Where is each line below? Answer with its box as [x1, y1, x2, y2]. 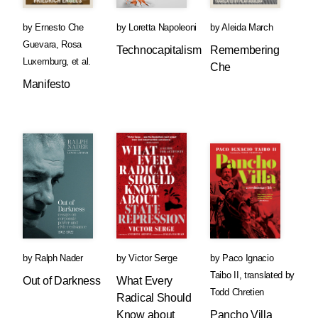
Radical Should [116, 291, 192, 304]
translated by [244, 269, 295, 280]
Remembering [210, 43, 280, 56]
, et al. [66, 55, 91, 67]
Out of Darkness [23, 274, 101, 287]
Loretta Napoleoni [128, 21, 197, 33]
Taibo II [210, 269, 239, 280]
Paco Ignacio [222, 252, 274, 263]
